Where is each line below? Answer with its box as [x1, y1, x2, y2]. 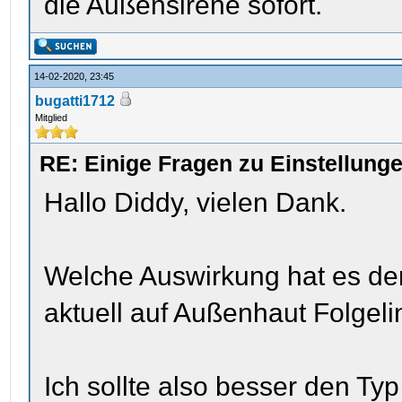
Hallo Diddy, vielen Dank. [44, 188, 347, 217]
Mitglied [35, 112, 68, 123]
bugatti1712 [35, 93, 116, 109]
